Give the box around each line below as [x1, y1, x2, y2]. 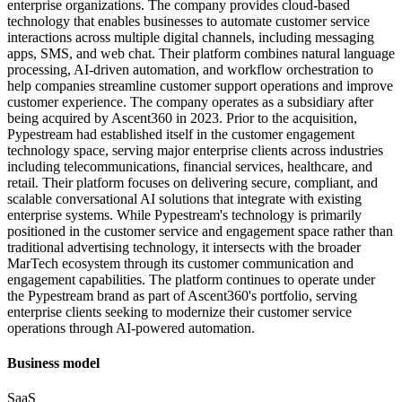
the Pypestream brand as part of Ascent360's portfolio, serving [7, 287, 357, 303]
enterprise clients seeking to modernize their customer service [7, 303, 352, 319]
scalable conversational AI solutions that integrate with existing [7, 190, 362, 206]
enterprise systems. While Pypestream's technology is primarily [7, 206, 362, 223]
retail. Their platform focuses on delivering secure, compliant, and [7, 174, 378, 190]
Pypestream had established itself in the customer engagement [7, 126, 354, 142]
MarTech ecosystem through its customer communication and [7, 255, 354, 271]
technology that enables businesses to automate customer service [7, 13, 370, 29]
